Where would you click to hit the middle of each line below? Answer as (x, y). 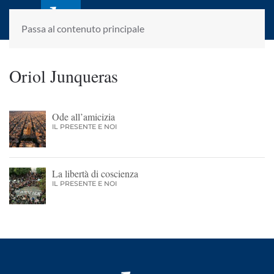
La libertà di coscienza (95, 173)
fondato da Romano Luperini (146, 27)
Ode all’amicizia (83, 117)
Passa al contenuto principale (83, 28)
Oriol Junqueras (64, 76)
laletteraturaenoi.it (148, 14)
